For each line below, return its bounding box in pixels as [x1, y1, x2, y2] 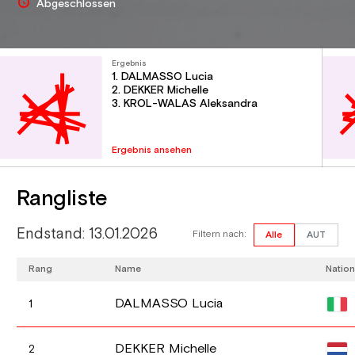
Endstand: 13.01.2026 [17, 224, 158, 245]
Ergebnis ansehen [112, 143, 193, 156]
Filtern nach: [192, 228, 246, 241]
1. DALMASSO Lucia [112, 70, 214, 85]
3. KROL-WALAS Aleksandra [112, 97, 258, 112]
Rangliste [17, 184, 108, 213]
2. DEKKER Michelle [112, 83, 209, 98]
